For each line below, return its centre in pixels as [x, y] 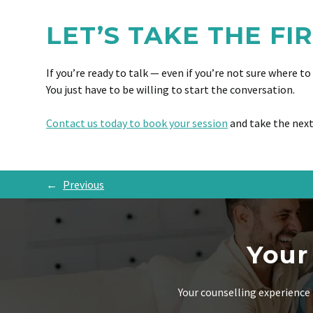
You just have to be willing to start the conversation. [170, 89]
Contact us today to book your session [137, 123]
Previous [83, 184]
